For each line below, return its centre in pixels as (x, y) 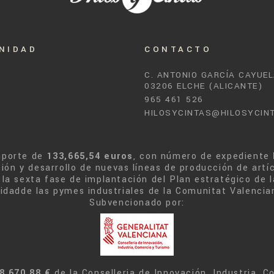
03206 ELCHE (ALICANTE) (203, 86)
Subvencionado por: (137, 203)
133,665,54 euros (90, 156)
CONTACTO (178, 49)
